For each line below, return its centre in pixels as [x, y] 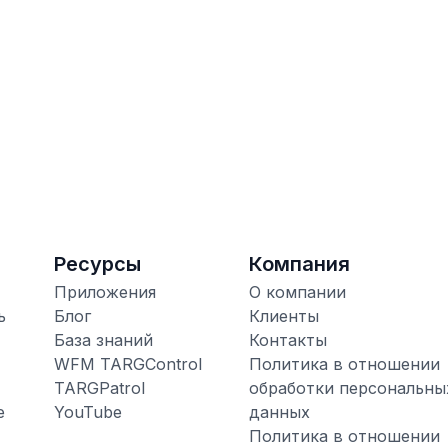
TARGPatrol [99, 387]
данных [279, 411]
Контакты [287, 339]
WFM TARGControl [127, 363]
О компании [297, 291]
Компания [299, 263]
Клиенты [283, 315]
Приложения [104, 291]
